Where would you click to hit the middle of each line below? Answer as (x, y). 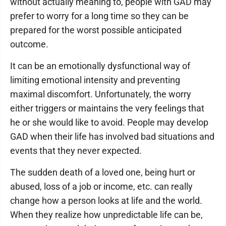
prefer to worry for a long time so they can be (99, 16)
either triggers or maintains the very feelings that (107, 108)
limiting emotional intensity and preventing (95, 80)
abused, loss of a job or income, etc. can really (101, 186)
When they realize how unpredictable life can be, (106, 215)
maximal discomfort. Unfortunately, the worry (101, 94)
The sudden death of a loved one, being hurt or (103, 172)
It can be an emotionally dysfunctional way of (100, 66)
